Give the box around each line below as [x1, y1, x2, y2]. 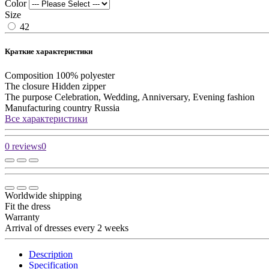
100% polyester [56, 70, 115, 80]
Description [29, 249, 73, 259]
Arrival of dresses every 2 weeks [5, 222, 128, 233]
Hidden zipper [52, 80, 106, 91]
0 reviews [5, 141, 41, 151]
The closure [5, 80, 49, 91]
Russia [94, 102, 119, 113]
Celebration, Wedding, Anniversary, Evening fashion [55, 91, 255, 102]
